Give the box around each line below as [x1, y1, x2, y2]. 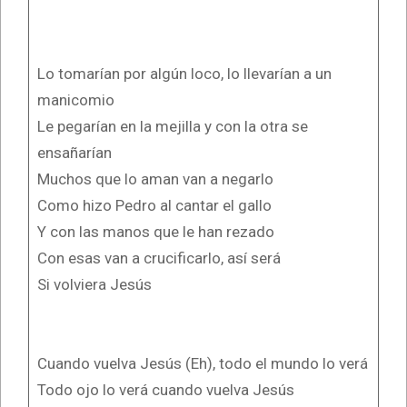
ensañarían [36, 143, 112, 162]
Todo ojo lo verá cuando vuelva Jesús [36, 380, 294, 399]
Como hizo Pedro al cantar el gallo [36, 195, 272, 214]
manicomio [36, 90, 114, 109]
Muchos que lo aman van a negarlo [36, 169, 273, 188]
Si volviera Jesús [36, 274, 152, 293]
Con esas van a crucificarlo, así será [36, 248, 281, 267]
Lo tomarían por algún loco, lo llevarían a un [36, 64, 332, 83]
